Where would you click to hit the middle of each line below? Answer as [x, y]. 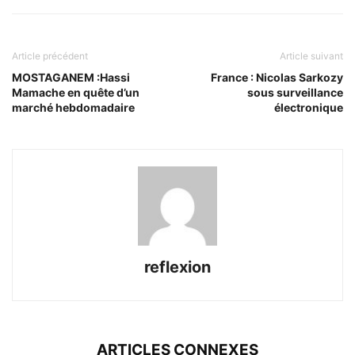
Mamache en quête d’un [76, 93]
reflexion [177, 267]
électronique [309, 108]
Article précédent [50, 56]
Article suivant [311, 56]
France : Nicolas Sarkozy [277, 78]
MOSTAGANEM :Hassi [71, 78]
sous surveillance [295, 93]
